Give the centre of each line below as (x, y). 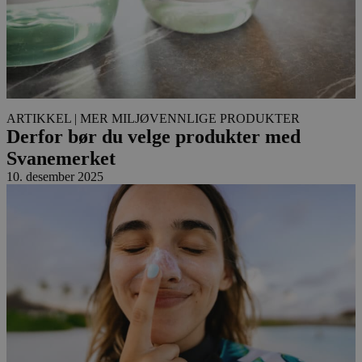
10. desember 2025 (55, 176)
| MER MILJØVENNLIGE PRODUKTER (187, 118)
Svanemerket (61, 158)
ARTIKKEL (39, 118)
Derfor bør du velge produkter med (154, 136)
